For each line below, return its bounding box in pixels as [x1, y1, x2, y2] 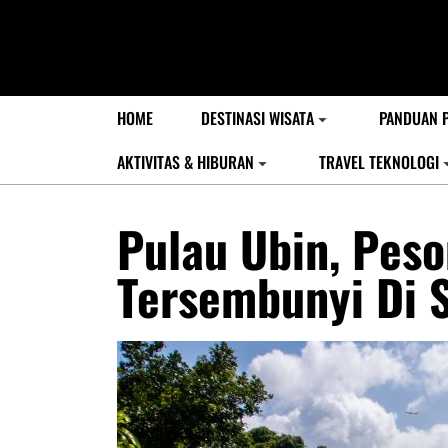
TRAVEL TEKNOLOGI [319, 150, 439, 174]
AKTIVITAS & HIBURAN [117, 150, 254, 174]
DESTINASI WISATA [201, 106, 314, 130]
